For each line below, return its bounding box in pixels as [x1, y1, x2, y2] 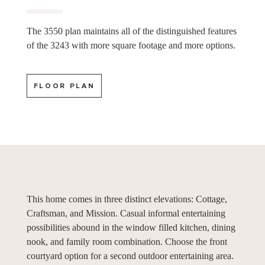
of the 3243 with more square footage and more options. [26, 40, 235, 50]
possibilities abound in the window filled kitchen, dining [26, 222, 235, 232]
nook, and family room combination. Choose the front [26, 237, 227, 247]
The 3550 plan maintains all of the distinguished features [26, 26, 237, 36]
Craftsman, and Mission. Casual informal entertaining [26, 208, 225, 218]
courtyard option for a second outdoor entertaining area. [26, 251, 234, 261]
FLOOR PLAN [33, 82, 95, 90]
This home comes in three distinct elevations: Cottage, [26, 194, 227, 204]
